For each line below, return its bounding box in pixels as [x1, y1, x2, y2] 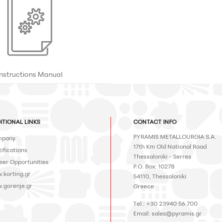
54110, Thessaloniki [133, 172, 186, 180]
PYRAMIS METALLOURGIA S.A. [133, 132, 216, 140]
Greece [133, 182, 154, 190]
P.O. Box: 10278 [133, 162, 174, 170]
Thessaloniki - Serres [133, 152, 191, 160]
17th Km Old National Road [133, 142, 207, 150]
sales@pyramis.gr [152, 209, 202, 217]
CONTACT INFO [133, 117, 176, 125]
